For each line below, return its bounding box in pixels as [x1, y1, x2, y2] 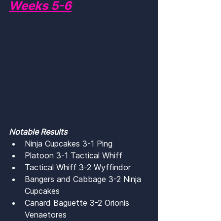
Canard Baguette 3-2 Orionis [25, 197, 132, 208]
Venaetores [25, 209, 67, 220]
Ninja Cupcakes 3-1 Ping [25, 138, 112, 148]
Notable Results [9, 126, 67, 137]
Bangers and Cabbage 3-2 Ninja [25, 174, 144, 184]
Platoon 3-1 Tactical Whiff [25, 150, 122, 160]
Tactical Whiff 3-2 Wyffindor [25, 162, 131, 172]
